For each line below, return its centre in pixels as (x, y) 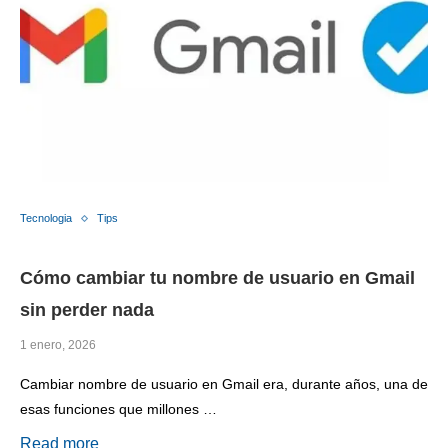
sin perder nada (87, 310)
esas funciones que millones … (118, 409)
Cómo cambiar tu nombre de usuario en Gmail (217, 278)
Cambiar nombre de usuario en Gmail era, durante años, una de (224, 384)
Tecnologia (46, 218)
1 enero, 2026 (58, 345)
